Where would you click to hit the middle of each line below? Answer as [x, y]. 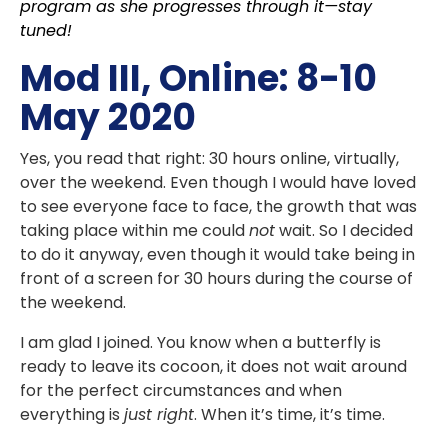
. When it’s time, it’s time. [291, 415]
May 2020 [108, 118]
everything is [72, 415]
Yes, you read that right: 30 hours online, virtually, [209, 159]
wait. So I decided [344, 231]
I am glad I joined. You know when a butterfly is [200, 343]
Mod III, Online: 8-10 [198, 79]
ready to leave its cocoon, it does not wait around [213, 367]
